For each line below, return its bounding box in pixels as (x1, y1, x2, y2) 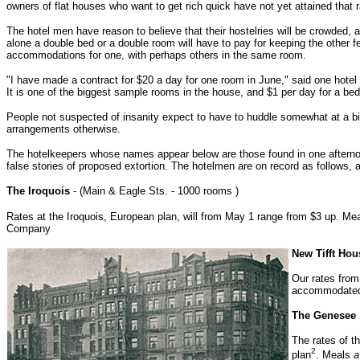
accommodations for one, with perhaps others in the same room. (6, 49, 306, 62)
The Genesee (292, 309, 356, 321)
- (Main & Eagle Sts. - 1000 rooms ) (70, 185, 239, 198)
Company (6, 222, 51, 235)
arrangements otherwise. (6, 123, 121, 136)
